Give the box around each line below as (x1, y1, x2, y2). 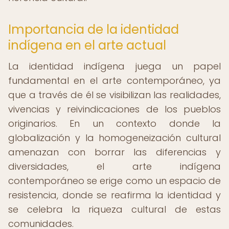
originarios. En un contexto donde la (8, 117, 221, 130)
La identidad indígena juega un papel (8, 60, 221, 73)
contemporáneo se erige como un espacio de (8, 174, 221, 187)
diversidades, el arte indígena (8, 160, 221, 173)
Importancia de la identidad (8, 21, 179, 38)
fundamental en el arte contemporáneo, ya (8, 74, 221, 87)
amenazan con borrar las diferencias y (8, 146, 221, 158)
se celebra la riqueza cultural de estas (8, 203, 221, 216)
